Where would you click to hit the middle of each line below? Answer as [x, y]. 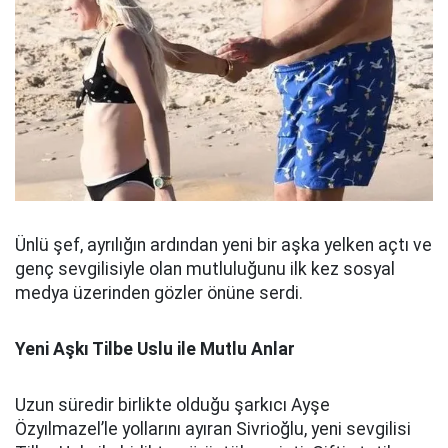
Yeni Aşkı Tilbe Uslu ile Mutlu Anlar [155, 349]
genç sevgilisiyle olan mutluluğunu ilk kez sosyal [205, 269]
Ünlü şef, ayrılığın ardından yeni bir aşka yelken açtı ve [223, 245]
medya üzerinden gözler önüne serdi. [159, 293]
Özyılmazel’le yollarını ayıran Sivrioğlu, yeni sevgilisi [213, 429]
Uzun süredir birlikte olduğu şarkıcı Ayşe [172, 405]
